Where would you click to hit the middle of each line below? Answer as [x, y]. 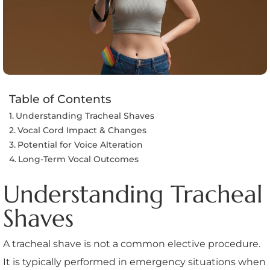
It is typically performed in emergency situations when [134, 262]
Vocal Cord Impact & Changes [82, 130]
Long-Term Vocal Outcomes [78, 159]
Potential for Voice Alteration [80, 145]
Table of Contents [60, 99]
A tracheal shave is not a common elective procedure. [132, 244]
